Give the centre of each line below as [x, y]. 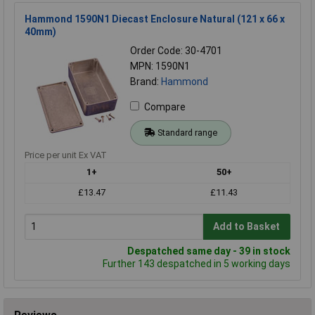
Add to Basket [247, 227]
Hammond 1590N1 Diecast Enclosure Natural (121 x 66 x [155, 19]
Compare [165, 107]
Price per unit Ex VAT [66, 155]
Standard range [187, 132]
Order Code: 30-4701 [176, 50]
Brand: [146, 81]
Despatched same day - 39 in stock [209, 251]
